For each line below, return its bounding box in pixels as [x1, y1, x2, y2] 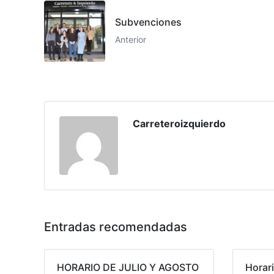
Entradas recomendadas [44, 220, 187, 235]
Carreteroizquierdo [133, 117, 226, 130]
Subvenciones [115, 16, 182, 29]
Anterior [115, 34, 146, 45]
